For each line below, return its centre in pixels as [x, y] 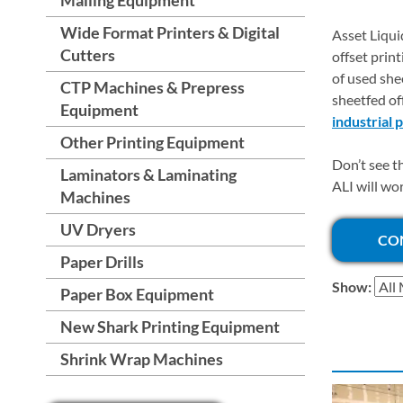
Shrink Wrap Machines [142, 358]
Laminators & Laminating [148, 174]
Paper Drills [102, 261]
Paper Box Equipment [137, 294]
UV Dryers [98, 229]
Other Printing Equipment [152, 142]
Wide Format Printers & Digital [170, 32]
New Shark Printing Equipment [170, 326]
